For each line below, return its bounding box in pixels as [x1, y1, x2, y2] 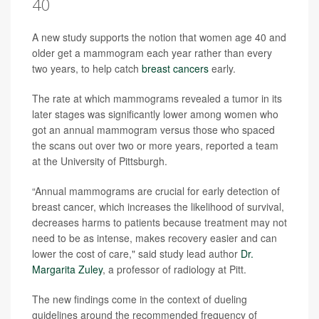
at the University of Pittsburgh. [32, 153, 167, 168]
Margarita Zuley [32, 261, 103, 276]
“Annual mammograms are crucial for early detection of [32, 183, 280, 198]
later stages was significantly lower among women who [32, 106, 278, 121]
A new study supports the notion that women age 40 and [32, 29, 286, 44]
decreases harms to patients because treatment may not [32, 214, 287, 229]
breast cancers [142, 61, 209, 75]
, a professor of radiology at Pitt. [103, 261, 246, 276]
